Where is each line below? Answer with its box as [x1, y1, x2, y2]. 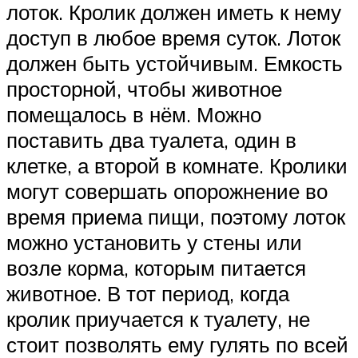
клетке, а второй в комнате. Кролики [6, 152, 348, 178]
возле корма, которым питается [6, 254, 306, 280]
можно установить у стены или [6, 229, 302, 255]
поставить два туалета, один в [6, 126, 296, 153]
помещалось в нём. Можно [6, 101, 261, 127]
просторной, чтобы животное [6, 75, 282, 101]
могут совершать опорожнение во [6, 177, 328, 204]
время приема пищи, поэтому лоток [6, 203, 345, 229]
